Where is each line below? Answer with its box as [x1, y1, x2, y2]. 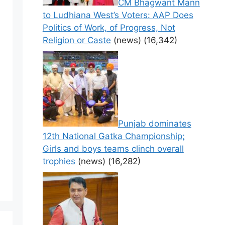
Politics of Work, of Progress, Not [42, 23, 175, 33]
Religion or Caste [42, 35, 111, 46]
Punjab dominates [118, 118, 191, 129]
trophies [42, 156, 75, 166]
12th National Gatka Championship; [42, 131, 185, 141]
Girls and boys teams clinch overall [42, 143, 184, 154]
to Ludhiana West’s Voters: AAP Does [42, 10, 193, 21]
